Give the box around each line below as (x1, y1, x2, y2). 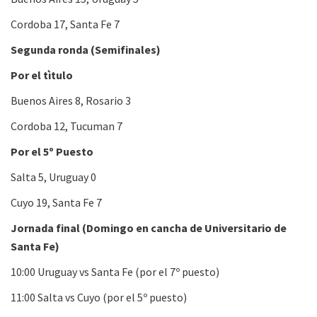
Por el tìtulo (11, 67, 73, 82)
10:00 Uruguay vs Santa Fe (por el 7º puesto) (11, 264, 219, 279)
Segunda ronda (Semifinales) (11, 42, 161, 57)
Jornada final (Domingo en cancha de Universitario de (11, 220, 287, 235)
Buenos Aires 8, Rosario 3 (11, 93, 131, 108)
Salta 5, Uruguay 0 (11, 169, 96, 184)
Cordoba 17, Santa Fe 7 (11, 16, 120, 31)
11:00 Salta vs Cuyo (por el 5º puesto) (11, 289, 187, 304)
